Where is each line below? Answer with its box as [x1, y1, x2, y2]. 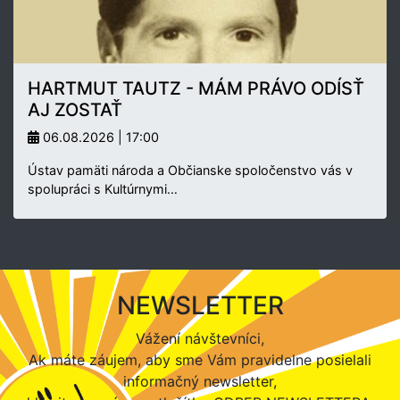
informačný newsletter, [123, 371, 277, 390]
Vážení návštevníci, [136, 329, 264, 347]
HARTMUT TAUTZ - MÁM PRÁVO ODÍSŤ [28, 77, 364, 99]
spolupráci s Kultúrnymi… [28, 180, 178, 196]
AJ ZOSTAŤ [28, 98, 122, 121]
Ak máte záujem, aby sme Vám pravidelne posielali [29, 350, 371, 369]
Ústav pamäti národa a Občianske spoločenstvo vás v [28, 162, 353, 178]
